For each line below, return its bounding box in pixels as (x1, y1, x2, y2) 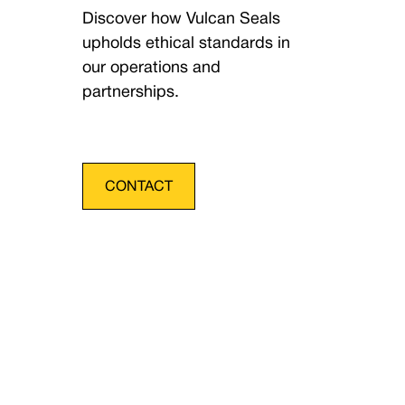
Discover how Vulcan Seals (82, 12, 281, 27)
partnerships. (82, 85, 180, 100)
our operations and (82, 61, 221, 76)
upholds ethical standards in (82, 36, 291, 52)
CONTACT (105, 181, 174, 194)
